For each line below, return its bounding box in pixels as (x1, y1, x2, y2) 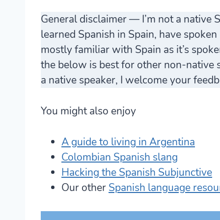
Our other (61, 180, 109, 194)
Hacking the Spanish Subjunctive (61, 165, 212, 179)
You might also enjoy (41, 104, 136, 118)
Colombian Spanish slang (61, 150, 178, 164)
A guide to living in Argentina (61, 135, 195, 149)
